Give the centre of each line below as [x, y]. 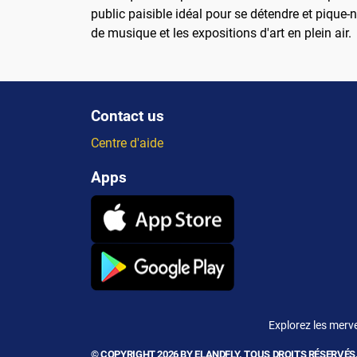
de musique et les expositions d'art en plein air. [221, 33]
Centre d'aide [127, 143]
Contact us [127, 116]
